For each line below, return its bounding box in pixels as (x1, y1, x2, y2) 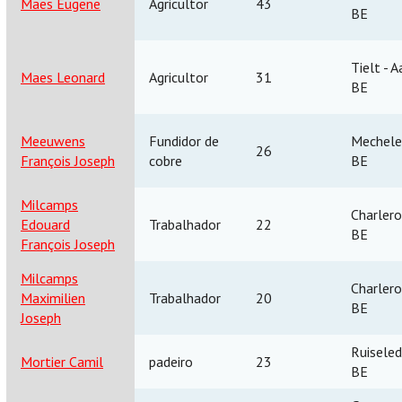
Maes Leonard (21, 67, 105, 86)
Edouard (21, 214, 70, 233)
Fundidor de (149, 131, 219, 150)
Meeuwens (21, 131, 85, 150)
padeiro (149, 352, 193, 371)
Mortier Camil (21, 352, 103, 371)
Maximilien (21, 288, 85, 307)
